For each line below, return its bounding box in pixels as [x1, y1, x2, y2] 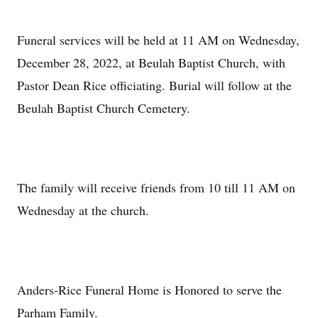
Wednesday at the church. [17, 202, 149, 219]
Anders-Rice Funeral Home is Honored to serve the [17, 281, 282, 298]
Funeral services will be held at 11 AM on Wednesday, [17, 31, 300, 48]
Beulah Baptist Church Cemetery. [17, 99, 190, 116]
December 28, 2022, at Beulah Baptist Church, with [17, 54, 285, 71]
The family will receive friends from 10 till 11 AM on [17, 179, 295, 196]
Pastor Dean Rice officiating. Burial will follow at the [17, 77, 292, 94]
